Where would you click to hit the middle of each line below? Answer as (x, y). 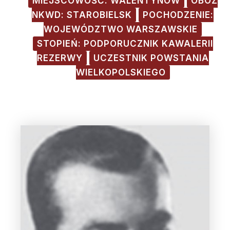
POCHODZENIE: (178, 15)
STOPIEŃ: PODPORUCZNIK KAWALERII (125, 44)
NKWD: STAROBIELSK (82, 15)
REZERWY (60, 58)
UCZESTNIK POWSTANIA (151, 58)
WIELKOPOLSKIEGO (121, 72)
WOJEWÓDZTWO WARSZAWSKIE (121, 29)
